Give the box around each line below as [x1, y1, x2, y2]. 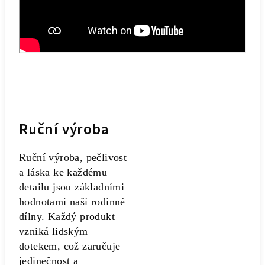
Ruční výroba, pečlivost [19, 151, 127, 163]
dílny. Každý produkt [19, 211, 115, 222]
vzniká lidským [19, 225, 88, 237]
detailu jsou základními [19, 181, 125, 193]
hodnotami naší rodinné [19, 196, 125, 208]
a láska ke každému [19, 166, 108, 178]
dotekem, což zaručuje [19, 240, 121, 252]
